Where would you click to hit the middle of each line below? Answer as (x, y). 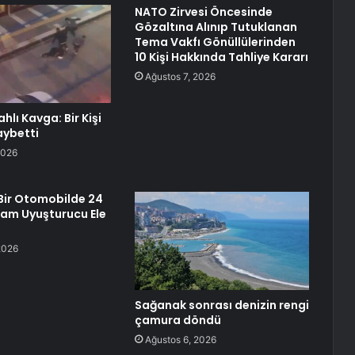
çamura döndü (177, 321)
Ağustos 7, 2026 (180, 77)
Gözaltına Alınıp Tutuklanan (216, 27)
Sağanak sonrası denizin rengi (221, 305)
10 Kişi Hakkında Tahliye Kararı (221, 57)
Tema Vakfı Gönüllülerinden (215, 42)
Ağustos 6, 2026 (180, 340)
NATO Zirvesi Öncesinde (203, 12)
